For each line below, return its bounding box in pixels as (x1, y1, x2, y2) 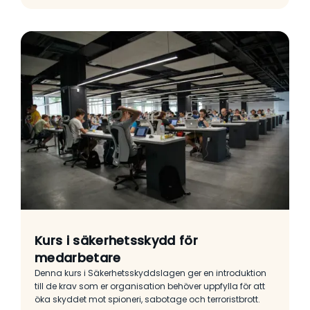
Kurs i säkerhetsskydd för (35, 232, 199, 250)
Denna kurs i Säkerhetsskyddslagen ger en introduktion (35, 267, 266, 280)
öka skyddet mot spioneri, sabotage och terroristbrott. (35, 293, 260, 306)
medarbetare (35, 249, 121, 267)
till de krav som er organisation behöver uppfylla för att (35, 280, 265, 293)
